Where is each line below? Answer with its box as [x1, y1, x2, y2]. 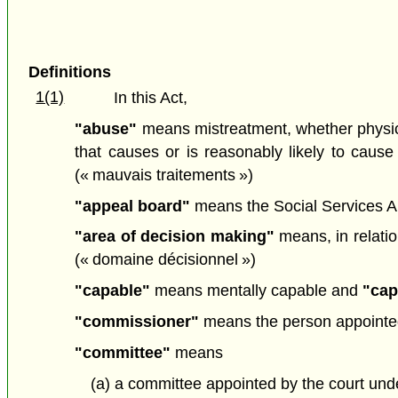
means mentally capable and [150, 282, 363, 300]
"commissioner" [75, 312, 200, 330]
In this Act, [114, 88, 188, 107]
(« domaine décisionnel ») [75, 251, 257, 269]
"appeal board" [75, 196, 191, 215]
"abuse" [75, 119, 138, 138]
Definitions [28, 62, 111, 81]
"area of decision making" [75, 227, 275, 246]
